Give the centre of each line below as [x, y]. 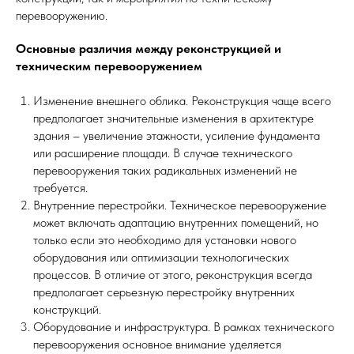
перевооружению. [62, 16]
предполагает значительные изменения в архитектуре [173, 119]
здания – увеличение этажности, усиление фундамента [177, 136]
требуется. [60, 188]
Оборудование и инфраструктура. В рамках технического [184, 327]
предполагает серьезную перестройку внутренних [164, 292]
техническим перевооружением [109, 66]
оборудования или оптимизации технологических [161, 258]
